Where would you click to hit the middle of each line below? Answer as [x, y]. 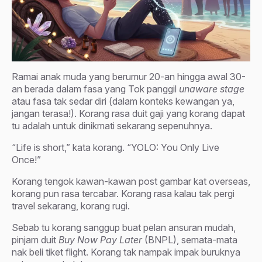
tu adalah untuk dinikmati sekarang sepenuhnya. [112, 125]
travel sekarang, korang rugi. [71, 206]
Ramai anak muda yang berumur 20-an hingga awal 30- [129, 76]
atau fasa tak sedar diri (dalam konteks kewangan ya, [123, 101]
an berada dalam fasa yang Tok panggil [95, 89]
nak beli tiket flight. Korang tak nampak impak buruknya [126, 252]
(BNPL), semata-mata [190, 239]
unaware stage [212, 89]
